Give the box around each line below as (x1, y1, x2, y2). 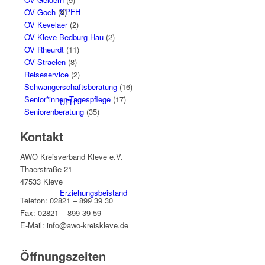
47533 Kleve (20, 175, 63, 187)
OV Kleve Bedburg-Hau (24, 31, 104, 43)
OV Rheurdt (24, 44, 64, 56)
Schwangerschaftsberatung (24, 81, 117, 93)
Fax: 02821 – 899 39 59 (20, 206, 101, 218)
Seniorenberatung (24, 106, 84, 118)
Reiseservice (24, 69, 69, 80)
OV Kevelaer (24, 19, 67, 31)
